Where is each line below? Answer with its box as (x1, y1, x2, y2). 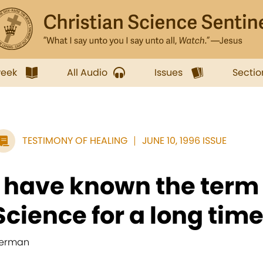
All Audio (67, 66, 107, 79)
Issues (154, 66, 183, 79)
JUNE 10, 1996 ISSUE (142, 134, 227, 147)
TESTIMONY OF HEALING (22, 134, 127, 147)
